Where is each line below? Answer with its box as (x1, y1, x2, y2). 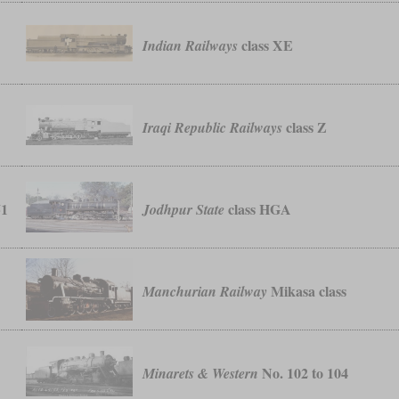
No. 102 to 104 (258, 362, 349, 384)
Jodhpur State (142, 199, 225, 220)
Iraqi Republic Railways (142, 118, 283, 138)
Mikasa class (267, 281, 347, 302)
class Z (282, 117, 328, 138)
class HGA (224, 199, 292, 220)
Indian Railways (142, 36, 239, 56)
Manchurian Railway (142, 281, 268, 302)
